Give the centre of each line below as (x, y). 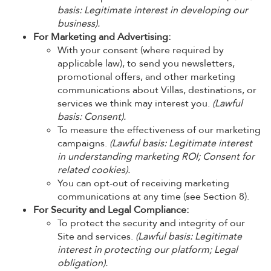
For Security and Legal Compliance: (111, 210)
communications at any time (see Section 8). (153, 197)
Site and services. (96, 237)
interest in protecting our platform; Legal (148, 250)
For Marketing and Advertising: (102, 37)
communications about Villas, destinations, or (157, 90)
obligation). (83, 263)
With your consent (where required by (141, 50)
